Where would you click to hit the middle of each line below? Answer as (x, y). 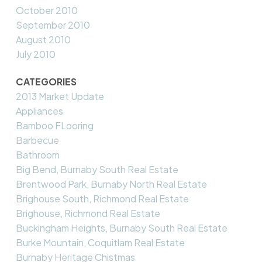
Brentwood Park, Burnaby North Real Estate (111, 184)
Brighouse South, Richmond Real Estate (102, 198)
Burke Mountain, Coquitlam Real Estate (100, 242)
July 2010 (35, 54)
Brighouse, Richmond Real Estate (88, 213)
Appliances (39, 111)
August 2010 (43, 39)
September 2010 (53, 25)
